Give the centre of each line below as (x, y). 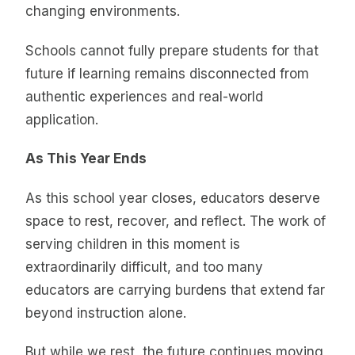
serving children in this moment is (133, 244)
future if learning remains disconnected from (167, 73)
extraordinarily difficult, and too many (144, 267)
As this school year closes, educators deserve (173, 198)
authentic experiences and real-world (144, 96)
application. (62, 119)
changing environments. (103, 11)
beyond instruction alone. (106, 313)
